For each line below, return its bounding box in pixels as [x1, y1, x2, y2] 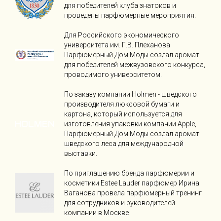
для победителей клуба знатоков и [64, 1, 176, 10]
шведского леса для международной [64, 140, 184, 148]
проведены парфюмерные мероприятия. [64, 11, 196, 20]
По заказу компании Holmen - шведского [64, 90, 197, 99]
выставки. [64, 149, 97, 158]
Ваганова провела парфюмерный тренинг [64, 189, 202, 197]
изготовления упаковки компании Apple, [64, 120, 196, 128]
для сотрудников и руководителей [64, 199, 175, 207]
